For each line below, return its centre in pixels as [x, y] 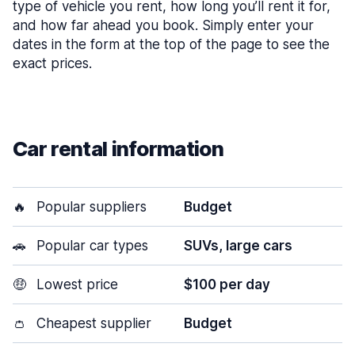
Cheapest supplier [92, 323]
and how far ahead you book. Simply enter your [163, 25]
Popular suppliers [90, 207]
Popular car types [90, 246]
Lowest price [75, 284]
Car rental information [118, 149]
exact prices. [52, 63]
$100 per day [227, 284]
